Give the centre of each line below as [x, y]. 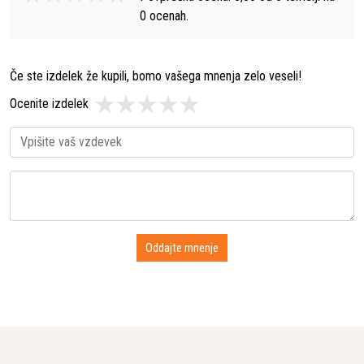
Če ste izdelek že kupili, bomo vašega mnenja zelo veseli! [156, 76]
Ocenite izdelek [49, 104]
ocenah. [167, 16]
